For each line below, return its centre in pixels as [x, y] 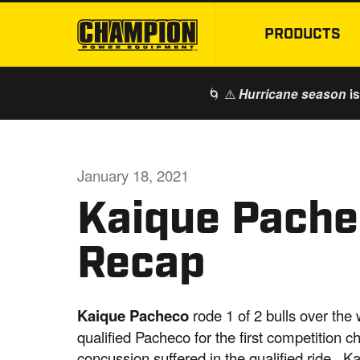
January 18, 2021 [133, 176]
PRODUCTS [302, 35]
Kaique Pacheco [135, 315]
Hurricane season [292, 94]
